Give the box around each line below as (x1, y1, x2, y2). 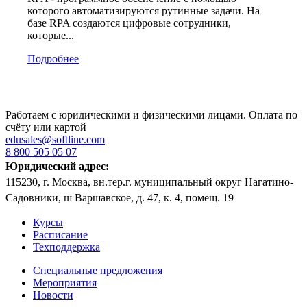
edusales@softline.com (5, 134, 105, 146)
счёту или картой (5, 121, 86, 134)
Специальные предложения (33, 265, 162, 277)
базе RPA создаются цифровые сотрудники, (27, 17, 231, 29)
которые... (27, 29, 74, 42)
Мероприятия (33, 277, 97, 289)
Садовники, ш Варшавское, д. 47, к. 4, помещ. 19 (5, 192, 234, 204)
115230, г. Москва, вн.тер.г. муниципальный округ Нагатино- (5, 176, 293, 188)
